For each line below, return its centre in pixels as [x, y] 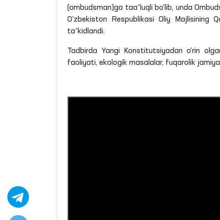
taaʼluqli [139, 8]
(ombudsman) [91, 8]
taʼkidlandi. [86, 31]
